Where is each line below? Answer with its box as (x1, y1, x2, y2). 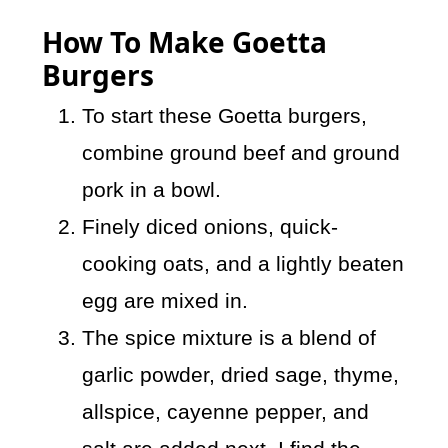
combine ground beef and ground (82, 141, 401, 165)
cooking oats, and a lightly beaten (82, 252, 405, 276)
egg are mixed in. (82, 289, 249, 313)
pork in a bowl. (82, 178, 222, 202)
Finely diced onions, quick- (82, 215, 339, 239)
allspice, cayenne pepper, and (82, 400, 370, 424)
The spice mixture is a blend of (82, 326, 377, 350)
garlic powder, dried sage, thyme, (82, 363, 400, 387)
